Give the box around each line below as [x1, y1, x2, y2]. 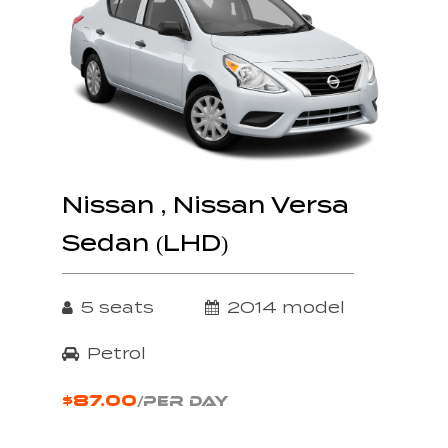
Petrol [87, 344, 146, 364]
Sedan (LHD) [62, 230, 228, 257]
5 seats [81, 298, 154, 318]
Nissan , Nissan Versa [62, 192, 349, 219]
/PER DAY [137, 392, 229, 410]
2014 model [227, 298, 345, 318]
